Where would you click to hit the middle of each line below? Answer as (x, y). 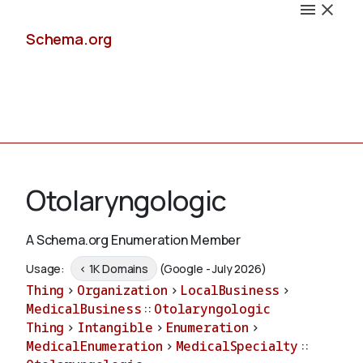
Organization (122, 290)
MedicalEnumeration (95, 346)
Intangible (115, 328)
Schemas (56, 259)
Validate (51, 337)
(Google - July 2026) (213, 269)
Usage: (47, 269)
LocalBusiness (230, 290)
